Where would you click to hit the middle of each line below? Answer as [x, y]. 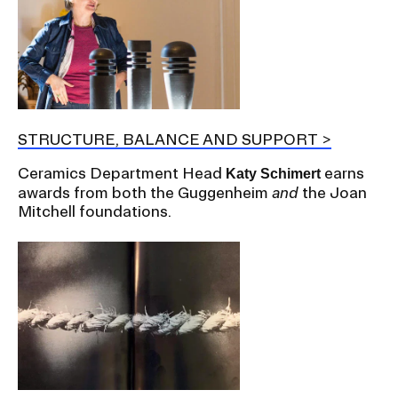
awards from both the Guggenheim [145, 193]
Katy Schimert [273, 174]
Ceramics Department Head [122, 173]
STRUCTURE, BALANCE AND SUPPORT [168, 139]
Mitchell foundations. [95, 211]
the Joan [333, 193]
